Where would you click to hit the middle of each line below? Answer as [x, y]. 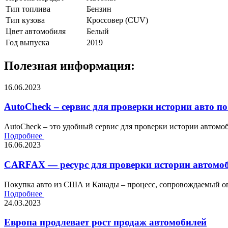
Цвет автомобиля [36, 31]
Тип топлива [28, 9]
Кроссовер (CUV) [117, 20]
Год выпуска [27, 42]
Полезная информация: [69, 65]
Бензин [99, 9]
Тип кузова [25, 20]
